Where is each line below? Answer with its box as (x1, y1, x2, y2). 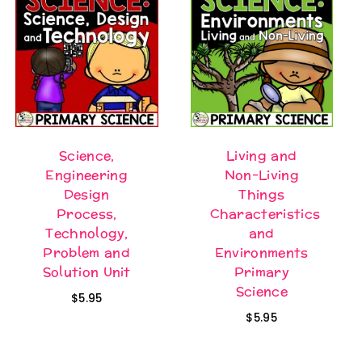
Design (63, 183, 110, 207)
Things (238, 183, 285, 207)
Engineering (45, 163, 128, 187)
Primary (234, 260, 289, 284)
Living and (226, 144, 297, 168)
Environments (214, 241, 309, 265)
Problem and (43, 241, 131, 265)
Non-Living (224, 163, 299, 187)
